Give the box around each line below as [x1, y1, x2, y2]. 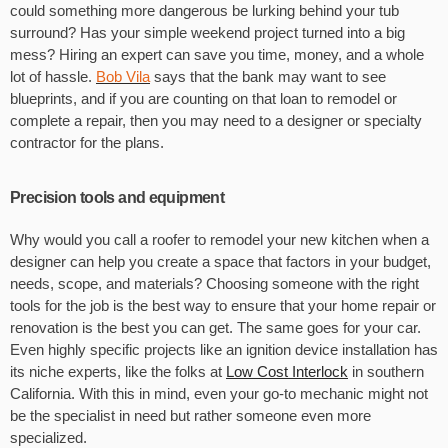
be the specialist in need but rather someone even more [10, 407, 371, 425]
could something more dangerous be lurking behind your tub [10, 2, 399, 20]
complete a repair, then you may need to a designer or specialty [10, 112, 422, 130]
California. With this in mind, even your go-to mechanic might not [10, 385, 428, 403]
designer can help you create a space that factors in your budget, [10, 253, 431, 271]
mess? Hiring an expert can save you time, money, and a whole [10, 46, 424, 64]
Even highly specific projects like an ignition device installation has [10, 341, 438, 359]
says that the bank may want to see [150, 68, 386, 86]
